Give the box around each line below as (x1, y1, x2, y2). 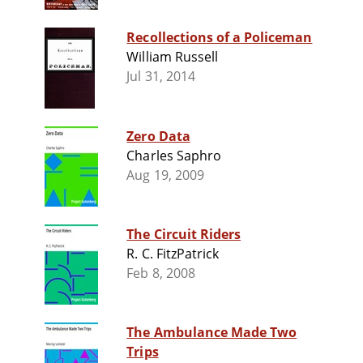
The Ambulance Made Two (126, 323, 297, 342)
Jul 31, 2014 (126, 67, 195, 86)
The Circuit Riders (126, 225, 241, 244)
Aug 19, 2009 (126, 166, 204, 185)
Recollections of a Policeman (126, 28, 313, 47)
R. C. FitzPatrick (126, 245, 220, 263)
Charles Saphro (126, 147, 221, 165)
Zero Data (126, 127, 190, 146)
